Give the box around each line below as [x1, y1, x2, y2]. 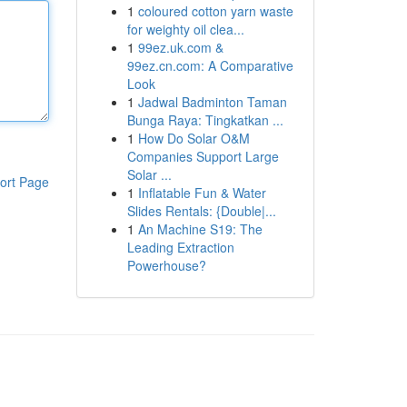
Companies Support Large [126, 147, 279, 165]
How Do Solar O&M [137, 129, 250, 147]
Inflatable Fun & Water [137, 184, 266, 202]
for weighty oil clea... [126, 20, 244, 38]
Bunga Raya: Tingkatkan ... [126, 111, 283, 129]
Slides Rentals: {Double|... [126, 202, 276, 220]
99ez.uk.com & [137, 38, 223, 56]
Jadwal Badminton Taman [137, 93, 287, 111]
